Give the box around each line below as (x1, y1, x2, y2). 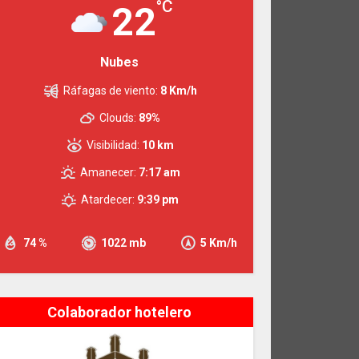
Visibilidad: (86, 138, 139, 151)
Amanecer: (79, 165, 136, 179)
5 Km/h (200, 236, 238, 249)
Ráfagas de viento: (63, 83, 158, 97)
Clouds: (99, 111, 137, 124)
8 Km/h (159, 83, 197, 97)
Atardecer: (81, 192, 135, 206)
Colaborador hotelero (46, 303, 192, 321)
